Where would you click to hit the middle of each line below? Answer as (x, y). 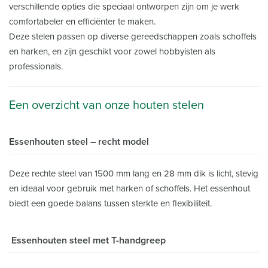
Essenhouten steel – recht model (79, 141)
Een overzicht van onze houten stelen (106, 105)
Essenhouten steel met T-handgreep (87, 240)
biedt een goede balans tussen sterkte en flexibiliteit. (110, 203)
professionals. (36, 66)
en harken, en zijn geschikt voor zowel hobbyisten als (112, 51)
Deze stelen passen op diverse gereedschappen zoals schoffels (133, 36)
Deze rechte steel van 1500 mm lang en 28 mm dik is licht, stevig (134, 173)
